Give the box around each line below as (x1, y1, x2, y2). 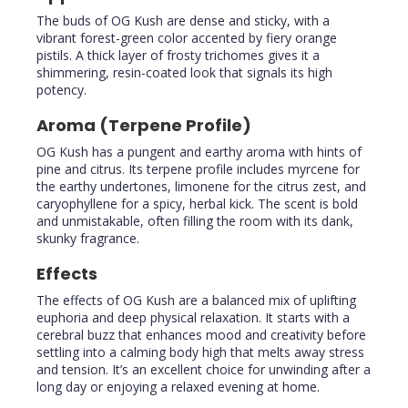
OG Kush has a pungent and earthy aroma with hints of (36, 143, 362, 161)
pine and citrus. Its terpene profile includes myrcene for (36, 160, 360, 178)
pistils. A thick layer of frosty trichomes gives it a (36, 46, 320, 65)
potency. (36, 81, 87, 99)
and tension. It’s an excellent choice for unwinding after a (36, 361, 371, 379)
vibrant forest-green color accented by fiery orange (36, 29, 337, 47)
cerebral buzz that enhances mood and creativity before (36, 326, 366, 344)
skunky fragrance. (36, 229, 139, 248)
